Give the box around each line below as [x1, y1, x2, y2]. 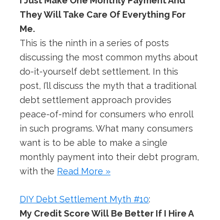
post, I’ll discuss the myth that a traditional [20, 81, 196, 91]
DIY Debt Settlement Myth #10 [20, 194, 149, 205]
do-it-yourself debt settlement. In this [20, 66, 178, 77]
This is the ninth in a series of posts [20, 38, 169, 49]
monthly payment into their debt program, [20, 152, 199, 163]
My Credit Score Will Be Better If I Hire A [20, 208, 193, 219]
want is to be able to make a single [20, 137, 167, 148]
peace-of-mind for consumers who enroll [20, 109, 193, 120]
